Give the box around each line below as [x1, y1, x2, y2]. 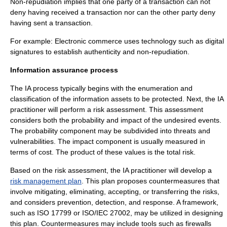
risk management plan [10, 177, 82, 185]
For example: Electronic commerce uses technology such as [10, 37, 205, 45]
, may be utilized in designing [130, 209, 223, 217]
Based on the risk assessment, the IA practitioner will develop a [10, 166, 212, 174]
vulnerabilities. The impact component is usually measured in [10, 137, 205, 145]
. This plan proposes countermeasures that [82, 177, 219, 185]
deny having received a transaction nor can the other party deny [10, 8, 215, 16]
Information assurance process [10, 66, 118, 74]
